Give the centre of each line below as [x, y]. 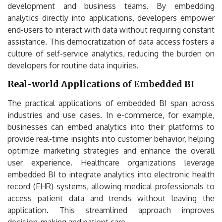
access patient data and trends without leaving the [111, 198]
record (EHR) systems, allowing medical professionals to [111, 186]
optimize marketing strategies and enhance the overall [111, 150]
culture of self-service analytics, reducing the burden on [111, 53]
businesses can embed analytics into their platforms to [111, 127]
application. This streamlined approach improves [111, 210]
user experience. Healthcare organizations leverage [111, 162]
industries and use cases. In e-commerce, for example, [111, 115]
